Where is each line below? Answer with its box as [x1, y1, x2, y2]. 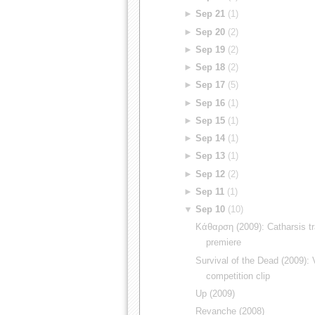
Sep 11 [195, 186, 225, 197]
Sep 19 [195, 44, 226, 55]
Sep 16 [195, 97, 226, 108]
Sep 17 [195, 79, 226, 91]
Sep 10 [195, 204, 226, 214]
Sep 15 [195, 115, 226, 126]
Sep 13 [195, 150, 226, 162]
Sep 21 [195, 8, 226, 20]
